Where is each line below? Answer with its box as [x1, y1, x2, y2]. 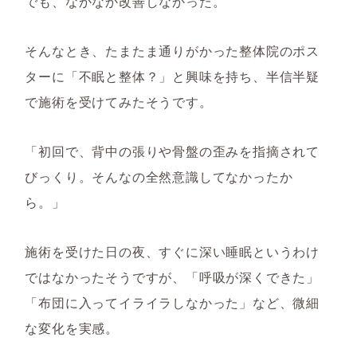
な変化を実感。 [25, 319, 119, 337]
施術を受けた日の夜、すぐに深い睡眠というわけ [25, 242, 320, 261]
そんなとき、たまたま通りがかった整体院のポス [25, 41, 320, 60]
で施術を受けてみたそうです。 [25, 92, 213, 111]
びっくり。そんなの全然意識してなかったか [25, 167, 293, 186]
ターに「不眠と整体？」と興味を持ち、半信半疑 [25, 67, 320, 85]
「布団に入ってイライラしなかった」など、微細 [25, 293, 320, 312]
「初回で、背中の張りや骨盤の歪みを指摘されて [25, 142, 320, 160]
